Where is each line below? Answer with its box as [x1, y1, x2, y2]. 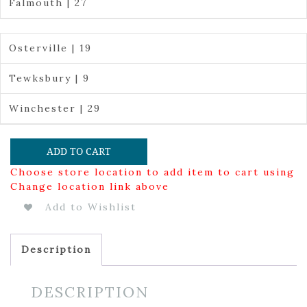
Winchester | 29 [8, 101, 101, 114]
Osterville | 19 [8, 41, 92, 54]
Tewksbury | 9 [8, 71, 90, 84]
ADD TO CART [47, 145, 111, 157]
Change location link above [10, 180, 169, 193]
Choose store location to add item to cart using [10, 165, 295, 178]
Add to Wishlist [45, 200, 136, 213]
